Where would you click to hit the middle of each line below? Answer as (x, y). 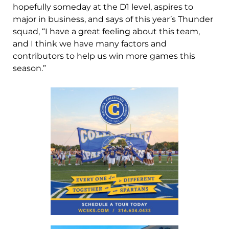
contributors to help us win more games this (104, 56)
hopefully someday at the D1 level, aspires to (103, 7)
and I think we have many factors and (90, 44)
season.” (31, 68)
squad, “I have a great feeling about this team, (106, 32)
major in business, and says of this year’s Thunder (113, 19)
